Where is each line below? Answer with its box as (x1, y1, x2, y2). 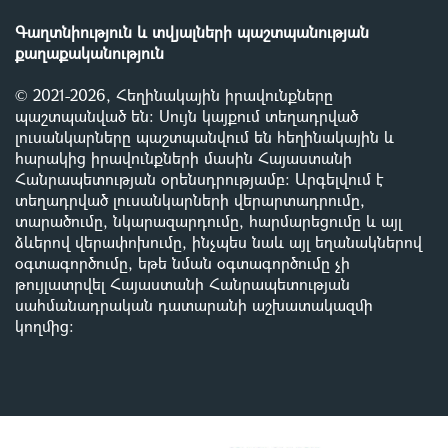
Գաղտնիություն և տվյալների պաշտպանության (15, 21, 369, 43)
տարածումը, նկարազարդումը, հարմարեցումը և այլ (15, 210, 402, 232)
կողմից (15, 315, 69, 337)
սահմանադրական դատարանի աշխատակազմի (15, 294, 373, 316)
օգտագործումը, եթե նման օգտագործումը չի (15, 252, 350, 274)
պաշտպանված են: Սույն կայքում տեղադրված (15, 105, 358, 127)
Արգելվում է (290, 168, 383, 190)
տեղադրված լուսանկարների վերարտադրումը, (15, 189, 365, 211)
